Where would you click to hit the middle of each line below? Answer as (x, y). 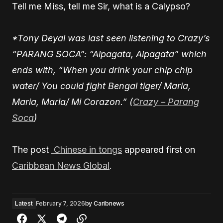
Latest (24, 203)
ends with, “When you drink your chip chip (102, 70)
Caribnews (109, 203)
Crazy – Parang (166, 102)
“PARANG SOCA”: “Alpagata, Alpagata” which (109, 54)
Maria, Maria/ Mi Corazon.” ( (72, 102)
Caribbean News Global (61, 166)
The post (32, 150)
